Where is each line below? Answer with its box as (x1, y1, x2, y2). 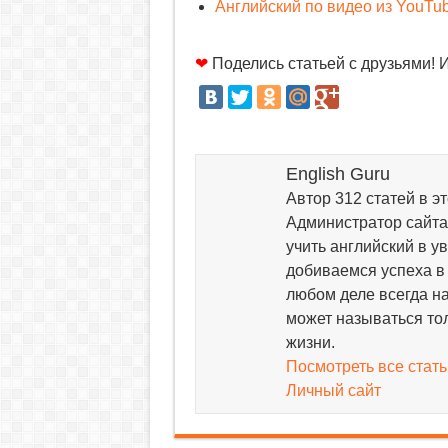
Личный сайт (285, 382, 381, 400)
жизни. (285, 334, 335, 352)
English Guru (285, 164, 390, 185)
